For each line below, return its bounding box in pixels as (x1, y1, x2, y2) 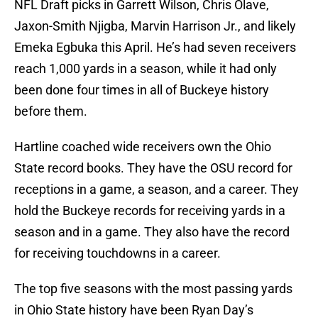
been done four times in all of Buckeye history (14, 82, 269, 98)
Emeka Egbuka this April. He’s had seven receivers (14, 40, 296, 55)
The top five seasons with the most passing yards (14, 281, 292, 297)
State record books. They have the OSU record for (14, 160, 292, 176)
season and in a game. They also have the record (14, 224, 290, 240)
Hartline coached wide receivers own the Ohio (14, 139, 271, 155)
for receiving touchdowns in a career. (14, 246, 221, 261)
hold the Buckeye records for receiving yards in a (14, 203, 285, 219)
